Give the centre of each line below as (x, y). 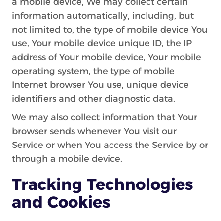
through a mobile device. (67, 159)
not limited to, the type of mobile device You (110, 30)
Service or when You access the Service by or (110, 145)
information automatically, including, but (103, 16)
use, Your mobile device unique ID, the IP (102, 43)
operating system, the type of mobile (93, 71)
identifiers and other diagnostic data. (93, 99)
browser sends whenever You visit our (94, 131)
